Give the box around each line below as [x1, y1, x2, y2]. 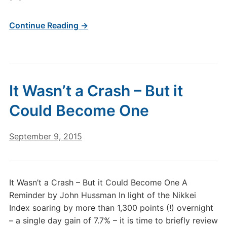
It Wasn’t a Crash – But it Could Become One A [9, 177, 187, 187]
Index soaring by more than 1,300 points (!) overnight [9, 203, 213, 213]
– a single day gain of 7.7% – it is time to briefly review [9, 215, 218, 225]
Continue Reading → [9, 20, 88, 30]
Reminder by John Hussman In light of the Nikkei [9, 190, 196, 200]
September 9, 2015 [9, 131, 82, 141]
